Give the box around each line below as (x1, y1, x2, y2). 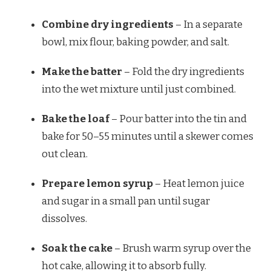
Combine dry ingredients (42, 18, 174, 31)
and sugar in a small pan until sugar (42, 195, 210, 208)
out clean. (42, 148, 88, 161)
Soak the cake (42, 242, 113, 255)
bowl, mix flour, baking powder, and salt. (42, 36, 229, 49)
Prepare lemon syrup (42, 177, 153, 191)
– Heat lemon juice (153, 177, 244, 191)
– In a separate (174, 18, 243, 31)
